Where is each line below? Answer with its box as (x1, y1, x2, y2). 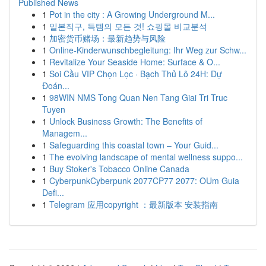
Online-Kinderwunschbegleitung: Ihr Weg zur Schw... (49, 44, 246, 56)
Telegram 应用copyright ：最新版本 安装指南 (49, 198, 218, 210)
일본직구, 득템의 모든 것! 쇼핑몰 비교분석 (49, 20, 207, 32)
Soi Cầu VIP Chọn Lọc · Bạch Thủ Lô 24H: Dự (49, 68, 222, 80)
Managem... (42, 127, 87, 139)
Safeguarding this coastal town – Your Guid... (49, 139, 218, 151)
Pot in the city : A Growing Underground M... (49, 8, 215, 20)
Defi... (42, 186, 64, 198)
